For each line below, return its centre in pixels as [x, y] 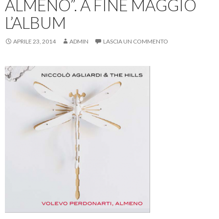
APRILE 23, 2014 [34, 41]
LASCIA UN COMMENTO [136, 41]
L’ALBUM [35, 22]
